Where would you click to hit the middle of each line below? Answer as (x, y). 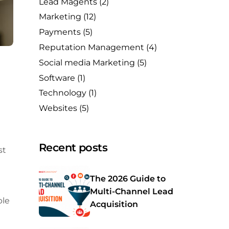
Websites (58, 108)
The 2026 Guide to (128, 178)
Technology (63, 93)
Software (57, 78)
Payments (60, 32)
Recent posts (73, 148)
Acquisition (114, 204)
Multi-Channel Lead (132, 191)
